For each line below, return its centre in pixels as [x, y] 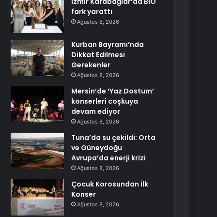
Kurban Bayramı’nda [108, 45]
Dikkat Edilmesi [98, 55]
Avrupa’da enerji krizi [109, 158]
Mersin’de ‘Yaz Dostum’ [113, 91]
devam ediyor [96, 111]
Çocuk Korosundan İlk [110, 184]
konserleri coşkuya [105, 101]
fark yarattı [92, 12]
